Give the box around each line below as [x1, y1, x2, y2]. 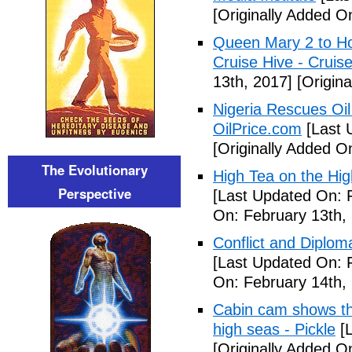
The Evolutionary [41, 160, 148, 179]
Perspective [57, 184, 131, 203]
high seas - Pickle [213, 321, 335, 338]
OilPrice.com [213, 120, 302, 137]
